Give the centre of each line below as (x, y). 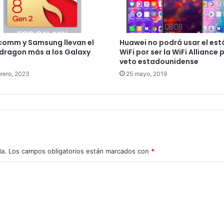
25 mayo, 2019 (146, 74)
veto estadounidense (159, 62)
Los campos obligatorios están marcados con (80, 151)
